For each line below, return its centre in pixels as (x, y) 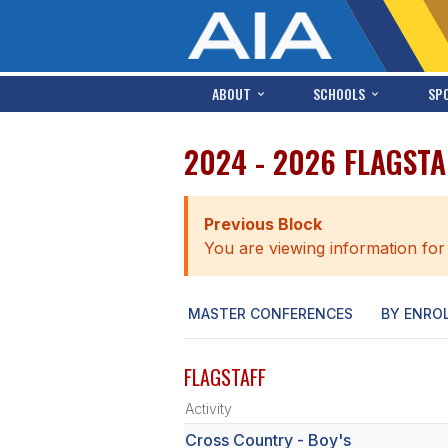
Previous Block (263, 224)
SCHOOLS (339, 93)
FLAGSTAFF (225, 377)
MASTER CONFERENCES (270, 313)
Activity (208, 408)
